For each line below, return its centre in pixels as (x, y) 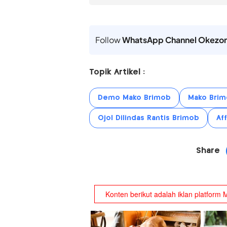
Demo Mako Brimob (134, 98)
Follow (108, 40)
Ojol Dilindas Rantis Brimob (148, 118)
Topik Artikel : (117, 72)
